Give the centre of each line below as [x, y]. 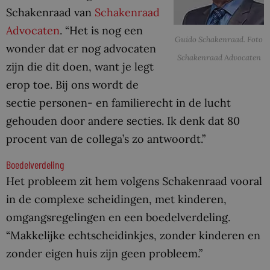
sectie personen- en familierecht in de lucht [118, 102]
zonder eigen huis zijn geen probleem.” [104, 254]
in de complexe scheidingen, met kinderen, [116, 199]
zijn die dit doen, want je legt [80, 66]
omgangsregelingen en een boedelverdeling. [118, 218]
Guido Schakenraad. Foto [219, 40]
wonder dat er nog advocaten [81, 48]
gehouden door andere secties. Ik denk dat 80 [123, 121]
